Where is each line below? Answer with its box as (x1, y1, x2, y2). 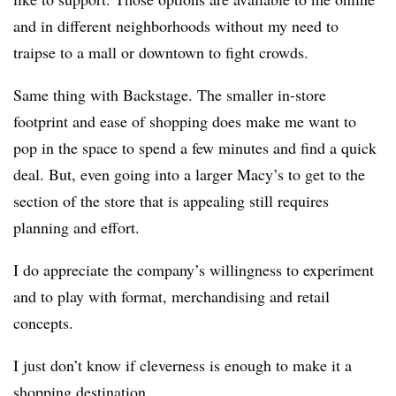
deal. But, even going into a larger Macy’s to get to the (13, 164, 365, 185)
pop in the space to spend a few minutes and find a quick (13, 137, 377, 158)
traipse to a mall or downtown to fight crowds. (13, 42, 314, 63)
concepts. (13, 312, 73, 333)
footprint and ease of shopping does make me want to (13, 110, 356, 132)
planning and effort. (13, 217, 145, 238)
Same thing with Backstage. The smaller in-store (13, 84, 326, 105)
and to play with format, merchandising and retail (13, 286, 330, 307)
